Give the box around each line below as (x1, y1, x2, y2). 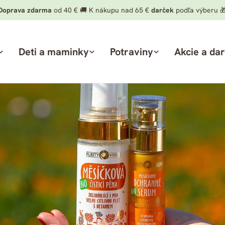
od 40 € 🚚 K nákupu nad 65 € (52, 6, 151, 15)
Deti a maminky (18, 45, 89, 58)
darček (151, 6, 174, 15)
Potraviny (109, 45, 153, 58)
